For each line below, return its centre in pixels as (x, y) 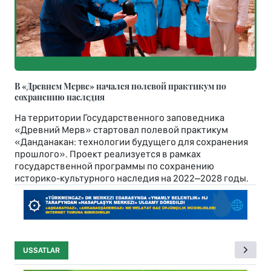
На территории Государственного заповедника (119, 117)
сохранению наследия (60, 96)
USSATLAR (41, 250)
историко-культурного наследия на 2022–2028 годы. (132, 178)
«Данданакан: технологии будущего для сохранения (131, 142)
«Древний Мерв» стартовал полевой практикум (121, 129)
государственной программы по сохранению (114, 166)
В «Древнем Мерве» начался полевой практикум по (120, 86)
